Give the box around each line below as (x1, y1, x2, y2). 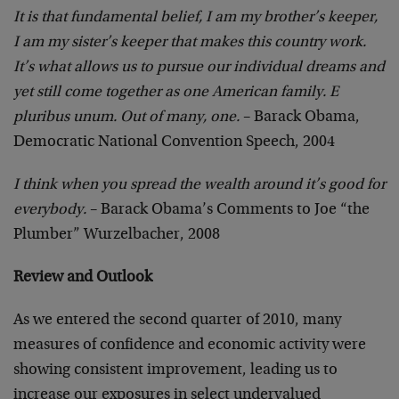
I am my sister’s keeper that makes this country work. (13, 35, 366, 51)
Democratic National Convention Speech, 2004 (13, 134, 335, 151)
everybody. (13, 202, 86, 218)
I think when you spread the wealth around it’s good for (13, 177, 386, 193)
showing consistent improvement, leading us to (13, 362, 338, 379)
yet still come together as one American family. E (13, 85, 338, 101)
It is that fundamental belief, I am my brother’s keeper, (13, 10, 378, 26)
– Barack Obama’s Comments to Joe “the (86, 202, 370, 218)
